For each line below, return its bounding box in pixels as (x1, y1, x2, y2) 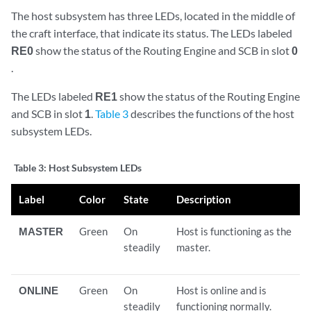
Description (176, 192, 232, 205)
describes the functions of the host (128, 106, 294, 120)
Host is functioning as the (176, 224, 292, 237)
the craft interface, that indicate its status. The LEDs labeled (11, 26, 292, 40)
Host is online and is (176, 283, 267, 296)
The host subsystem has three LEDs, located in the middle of (11, 8, 295, 22)
